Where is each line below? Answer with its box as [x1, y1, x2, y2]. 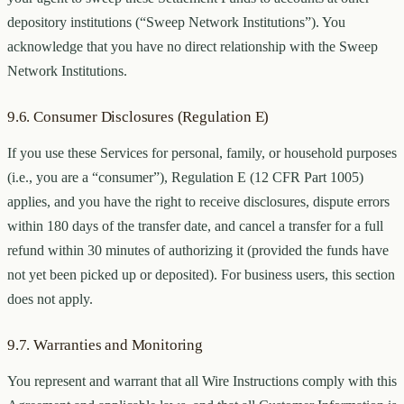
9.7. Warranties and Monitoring [7, 336, 203, 354]
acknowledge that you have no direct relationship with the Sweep [7, 39, 378, 55]
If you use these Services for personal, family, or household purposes [7, 145, 397, 161]
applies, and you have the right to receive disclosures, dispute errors [7, 194, 390, 210]
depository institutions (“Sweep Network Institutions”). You [7, 14, 345, 31]
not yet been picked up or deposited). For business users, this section [7, 267, 395, 283]
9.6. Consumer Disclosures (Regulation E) [7, 108, 270, 126]
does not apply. [7, 291, 93, 308]
